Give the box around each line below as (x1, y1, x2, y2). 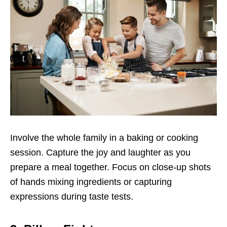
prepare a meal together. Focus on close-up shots (10, 162, 211, 172)
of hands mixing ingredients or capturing (10, 176, 172, 187)
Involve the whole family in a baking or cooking (10, 132, 198, 143)
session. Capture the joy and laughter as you (10, 147, 191, 158)
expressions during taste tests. (10, 191, 133, 202)
